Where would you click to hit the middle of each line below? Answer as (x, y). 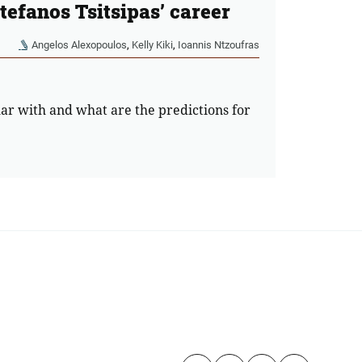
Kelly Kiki (152, 45)
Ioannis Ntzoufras (218, 45)
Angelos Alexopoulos (79, 45)
